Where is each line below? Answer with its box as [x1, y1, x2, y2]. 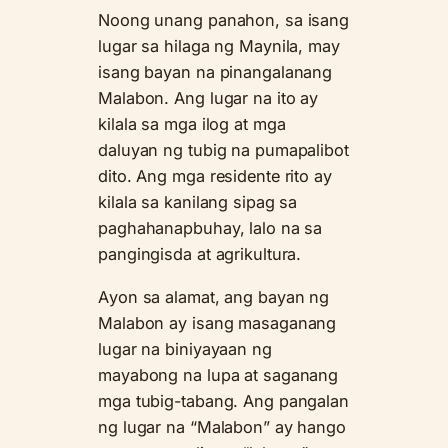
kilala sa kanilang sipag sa [98, 192, 298, 213]
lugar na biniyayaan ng [98, 338, 272, 359]
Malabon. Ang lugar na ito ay [98, 88, 319, 109]
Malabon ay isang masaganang [98, 312, 337, 333]
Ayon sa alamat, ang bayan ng [98, 286, 330, 307]
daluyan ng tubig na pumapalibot [98, 140, 349, 161]
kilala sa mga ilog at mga [98, 114, 286, 135]
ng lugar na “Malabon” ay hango [98, 416, 346, 437]
